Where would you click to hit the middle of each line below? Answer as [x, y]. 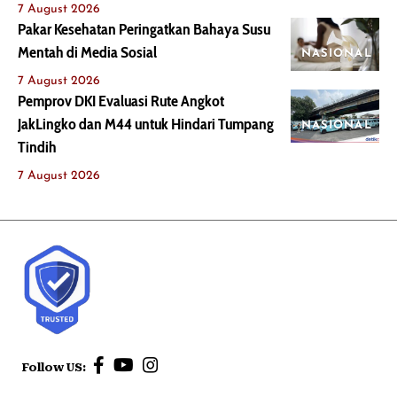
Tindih [37, 147]
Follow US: [55, 367]
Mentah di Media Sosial [87, 52]
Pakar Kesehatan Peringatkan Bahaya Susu [144, 29]
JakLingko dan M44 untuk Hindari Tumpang [146, 124]
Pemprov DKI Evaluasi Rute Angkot [121, 101]
